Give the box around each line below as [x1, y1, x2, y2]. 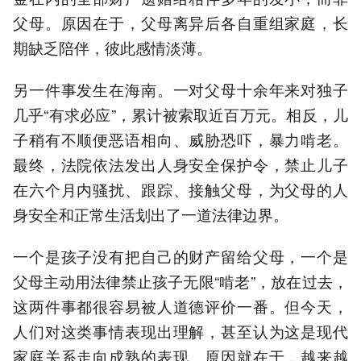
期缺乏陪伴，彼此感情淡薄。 [13, 35, 212, 58]
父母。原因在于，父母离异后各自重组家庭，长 [13, 10, 348, 33]
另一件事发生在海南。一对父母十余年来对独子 [13, 78, 348, 101]
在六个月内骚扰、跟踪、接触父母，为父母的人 [13, 178, 348, 201]
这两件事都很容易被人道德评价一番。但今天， [13, 295, 348, 317]
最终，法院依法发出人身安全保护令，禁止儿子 [13, 153, 348, 176]
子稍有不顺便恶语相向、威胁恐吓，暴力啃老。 [13, 128, 348, 151]
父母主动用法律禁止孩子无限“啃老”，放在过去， [13, 270, 348, 293]
